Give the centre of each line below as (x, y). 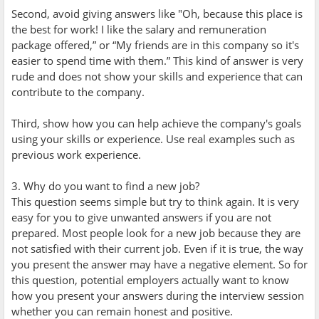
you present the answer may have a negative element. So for (159, 264)
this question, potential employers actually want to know (150, 279)
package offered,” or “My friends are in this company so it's (155, 45)
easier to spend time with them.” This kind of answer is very (157, 60)
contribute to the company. (78, 91)
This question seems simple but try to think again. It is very (155, 201)
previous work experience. (76, 154)
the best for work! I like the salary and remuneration (139, 29)
